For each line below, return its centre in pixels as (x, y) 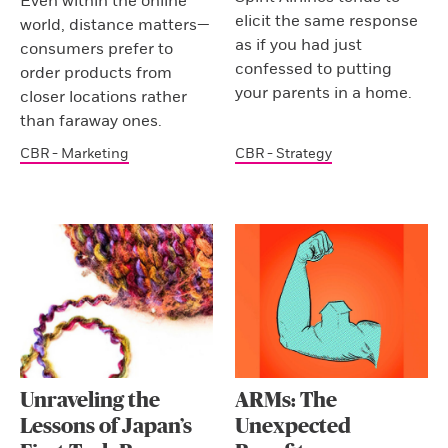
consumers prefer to (96, 49)
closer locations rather (103, 97)
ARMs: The (286, 400)
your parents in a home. (324, 93)
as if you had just (299, 45)
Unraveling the (90, 400)
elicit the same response (327, 21)
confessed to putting (314, 69)
